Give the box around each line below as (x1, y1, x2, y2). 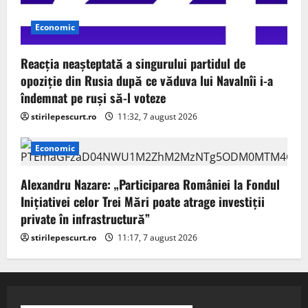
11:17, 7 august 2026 (115, 231, 197, 243)
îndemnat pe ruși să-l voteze (21, 88, 166, 107)
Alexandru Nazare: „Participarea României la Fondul (21, 175, 280, 193)
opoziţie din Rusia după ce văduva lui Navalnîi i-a (21, 71, 273, 89)
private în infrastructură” (21, 209, 150, 228)
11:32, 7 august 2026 (115, 110, 197, 122)
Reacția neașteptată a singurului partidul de (21, 54, 245, 72)
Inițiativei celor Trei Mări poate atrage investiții (21, 192, 265, 210)
